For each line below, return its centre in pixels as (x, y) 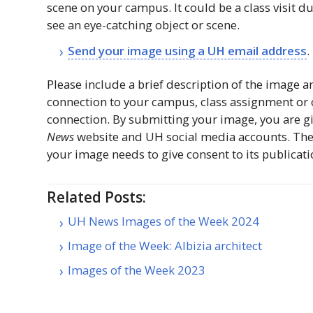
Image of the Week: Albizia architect (165, 246)
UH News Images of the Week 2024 (164, 221)
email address (266, 50)
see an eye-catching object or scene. (144, 24)
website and (110, 136)
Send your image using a (138, 50)
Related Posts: (97, 197)
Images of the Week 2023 (137, 270)
